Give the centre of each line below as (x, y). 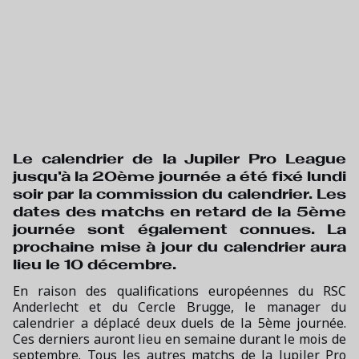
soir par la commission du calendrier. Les (179, 194)
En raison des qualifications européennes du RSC (179, 291)
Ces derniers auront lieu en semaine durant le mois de (179, 339)
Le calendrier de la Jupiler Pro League (179, 159)
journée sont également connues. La (179, 229)
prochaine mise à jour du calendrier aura (179, 247)
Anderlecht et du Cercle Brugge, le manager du (179, 307)
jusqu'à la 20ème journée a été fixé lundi (179, 176)
